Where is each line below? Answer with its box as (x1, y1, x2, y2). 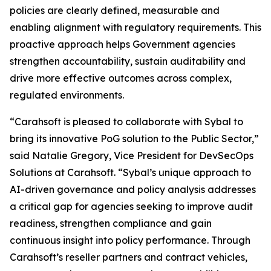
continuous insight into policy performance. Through (10, 234, 250, 246)
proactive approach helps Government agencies (10, 38, 235, 50)
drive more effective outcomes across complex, (10, 72, 232, 84)
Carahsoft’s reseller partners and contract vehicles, (10, 251, 247, 263)
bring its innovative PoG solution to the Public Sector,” (10, 132, 259, 145)
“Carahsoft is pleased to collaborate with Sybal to (10, 116, 243, 128)
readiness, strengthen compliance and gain (10, 217, 212, 229)
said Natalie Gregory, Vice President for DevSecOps (10, 149, 253, 162)
